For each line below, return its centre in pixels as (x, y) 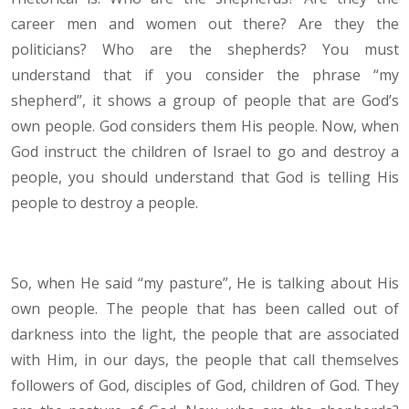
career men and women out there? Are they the (205, 24)
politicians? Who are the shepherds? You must (205, 50)
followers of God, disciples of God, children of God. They (205, 386)
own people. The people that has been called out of (205, 309)
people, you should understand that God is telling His (205, 178)
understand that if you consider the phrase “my (205, 75)
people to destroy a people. (105, 203)
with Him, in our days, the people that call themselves (205, 360)
